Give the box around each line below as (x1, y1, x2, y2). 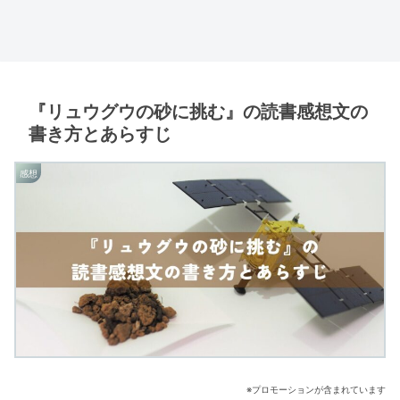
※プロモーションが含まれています (246, 383, 386, 395)
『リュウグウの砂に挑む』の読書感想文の (29, 101, 368, 122)
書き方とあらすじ (29, 123, 171, 145)
